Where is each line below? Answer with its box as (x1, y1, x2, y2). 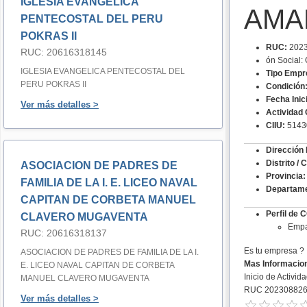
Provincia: (265, 171, 306, 181)
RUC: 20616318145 (21, 47, 107, 58)
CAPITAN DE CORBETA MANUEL (21, 194, 196, 206)
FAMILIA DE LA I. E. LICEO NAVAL (21, 177, 197, 188)
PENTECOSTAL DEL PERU (21, 13, 163, 25)
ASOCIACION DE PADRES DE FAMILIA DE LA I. (21, 247, 199, 257)
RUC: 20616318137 (21, 228, 107, 238)
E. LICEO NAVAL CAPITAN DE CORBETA (21, 260, 174, 270)
